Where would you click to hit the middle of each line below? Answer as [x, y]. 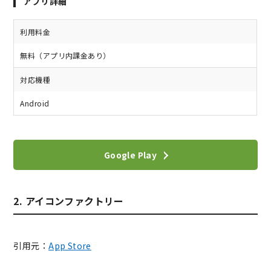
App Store [70, 246]
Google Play [130, 155]
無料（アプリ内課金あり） [65, 56]
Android [35, 103]
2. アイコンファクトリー [69, 201]
